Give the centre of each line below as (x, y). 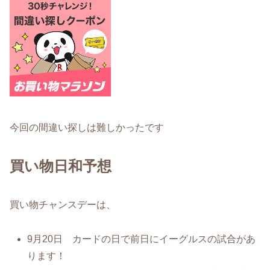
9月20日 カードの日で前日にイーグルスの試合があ (142, 239)
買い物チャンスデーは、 (63, 205)
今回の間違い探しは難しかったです (87, 127)
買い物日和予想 (61, 166)
